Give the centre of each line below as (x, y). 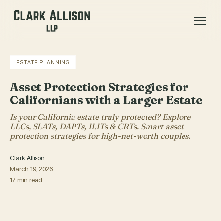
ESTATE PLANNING (43, 62)
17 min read (26, 180)
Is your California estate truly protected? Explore (100, 117)
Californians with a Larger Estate (106, 100)
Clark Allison (27, 158)
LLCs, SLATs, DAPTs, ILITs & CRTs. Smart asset (97, 126)
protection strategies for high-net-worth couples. (100, 136)
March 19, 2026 (31, 169)
